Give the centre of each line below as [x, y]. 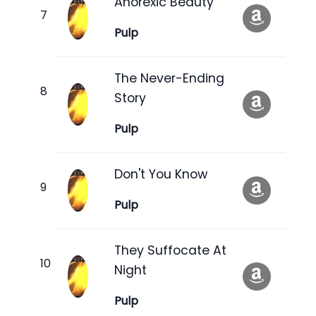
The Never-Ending [169, 78]
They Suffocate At [170, 250]
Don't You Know [161, 174]
